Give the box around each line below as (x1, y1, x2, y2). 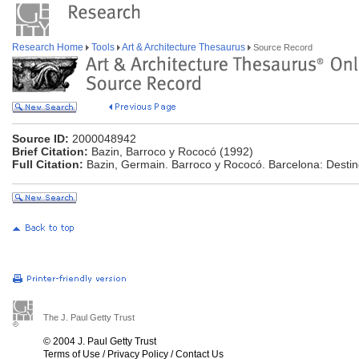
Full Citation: (12, 158, 83, 171)
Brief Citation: (12, 145, 88, 158)
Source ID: (12, 132, 69, 145)
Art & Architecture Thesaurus (120, 42, 248, 53)
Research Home (12, 42, 86, 53)
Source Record (251, 42, 313, 52)
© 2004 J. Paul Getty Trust (43, 336, 156, 347)
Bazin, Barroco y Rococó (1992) (88, 145, 253, 158)
